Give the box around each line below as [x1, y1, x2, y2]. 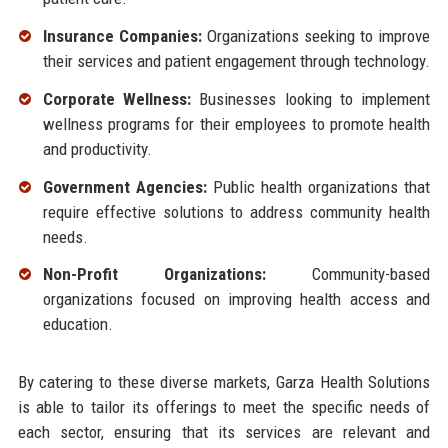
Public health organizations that [206, 176, 431, 197]
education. [42, 314, 113, 335]
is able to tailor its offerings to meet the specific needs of [17, 397, 431, 418]
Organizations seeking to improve [201, 26, 431, 47]
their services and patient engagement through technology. [42, 51, 430, 72]
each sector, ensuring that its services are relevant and [17, 422, 431, 443]
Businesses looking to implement [190, 88, 431, 109]
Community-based [265, 264, 431, 285]
